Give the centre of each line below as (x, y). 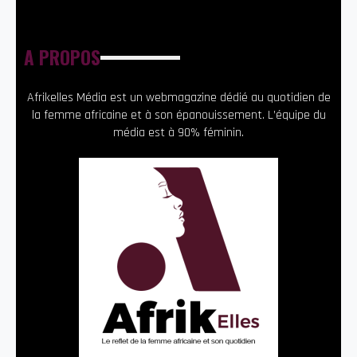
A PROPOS (62, 58)
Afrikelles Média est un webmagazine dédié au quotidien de (178, 98)
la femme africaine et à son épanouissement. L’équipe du (178, 116)
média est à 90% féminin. (178, 133)
